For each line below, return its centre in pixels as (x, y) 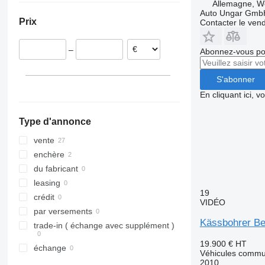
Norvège (78, 25)
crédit (44, 197)
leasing (47, 183)
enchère (49, 155)
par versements (63, 211)
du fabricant (56, 169)
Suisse (75, 10)
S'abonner (235, 80)
